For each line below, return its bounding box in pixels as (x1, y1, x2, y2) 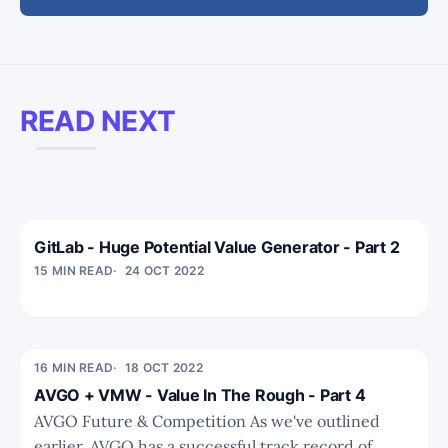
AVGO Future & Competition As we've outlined (34, 410, 250, 431)
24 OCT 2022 (124, 262, 204, 278)
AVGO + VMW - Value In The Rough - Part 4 (34, 384, 366, 405)
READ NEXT (20, 103, 176, 138)
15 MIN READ (34, 262, 114, 278)
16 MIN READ (34, 359, 114, 375)
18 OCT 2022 (124, 359, 203, 375)
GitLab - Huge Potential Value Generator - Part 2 (34, 236, 400, 257)
